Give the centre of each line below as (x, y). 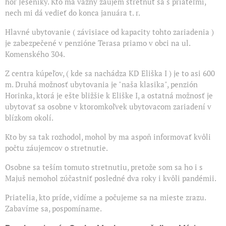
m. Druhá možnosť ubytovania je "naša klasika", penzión (101, 84)
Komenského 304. (35, 54)
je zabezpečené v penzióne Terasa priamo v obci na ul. (98, 43)
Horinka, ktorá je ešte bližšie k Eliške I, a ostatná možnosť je (109, 96)
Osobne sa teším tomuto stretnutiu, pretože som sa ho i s (104, 167)
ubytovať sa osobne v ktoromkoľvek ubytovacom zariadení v (108, 107)
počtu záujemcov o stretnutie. (56, 148)
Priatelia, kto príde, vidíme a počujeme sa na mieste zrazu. (105, 197)
